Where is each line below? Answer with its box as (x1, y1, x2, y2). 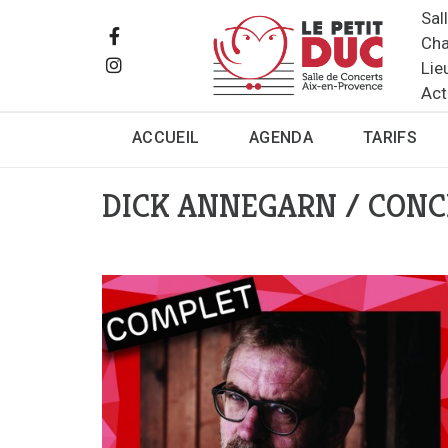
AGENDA (249, 128, 314, 148)
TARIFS (362, 128, 417, 148)
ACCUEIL (132, 128, 200, 148)
